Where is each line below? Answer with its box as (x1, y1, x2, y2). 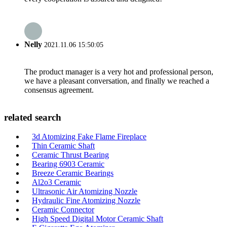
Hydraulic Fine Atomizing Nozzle (32, 196, 140, 205)
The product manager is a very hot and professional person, (24, 67, 213, 76)
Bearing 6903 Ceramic (32, 160, 104, 169)
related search (4, 111, 61, 123)
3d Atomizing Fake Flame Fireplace (32, 132, 146, 141)
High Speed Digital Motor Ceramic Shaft (32, 214, 163, 223)
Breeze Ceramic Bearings (32, 169, 113, 178)
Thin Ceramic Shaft (32, 141, 95, 150)
